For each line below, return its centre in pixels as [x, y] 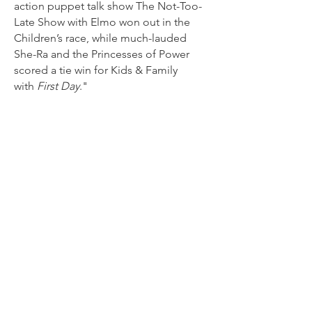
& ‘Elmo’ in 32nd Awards [88, 157]
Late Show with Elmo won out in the [102, 22]
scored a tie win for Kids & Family [96, 70]
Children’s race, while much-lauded [100, 38]
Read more [41, 117]
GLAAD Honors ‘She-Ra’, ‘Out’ [109, 140]
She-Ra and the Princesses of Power [102, 54]
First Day [58, 86]
